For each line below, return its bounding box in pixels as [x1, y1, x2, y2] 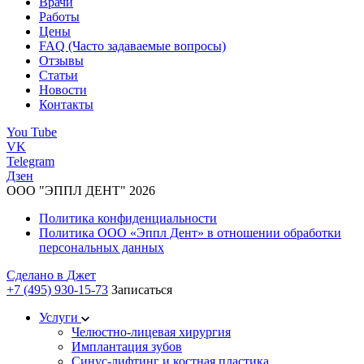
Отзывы [39, 53, 84, 67]
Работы [39, 9, 80, 24]
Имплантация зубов [71, 339, 182, 353]
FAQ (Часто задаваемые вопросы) [39, 38, 226, 53]
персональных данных [39, 240, 164, 254]
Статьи [39, 67, 78, 82]
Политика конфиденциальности [39, 210, 217, 225]
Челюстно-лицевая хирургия [71, 324, 231, 339]
